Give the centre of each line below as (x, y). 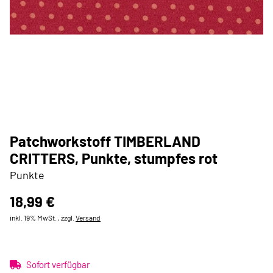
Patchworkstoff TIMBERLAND (105, 141)
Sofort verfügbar (58, 264)
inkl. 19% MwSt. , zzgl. (43, 218)
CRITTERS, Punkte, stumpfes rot (114, 158)
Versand (88, 218)
